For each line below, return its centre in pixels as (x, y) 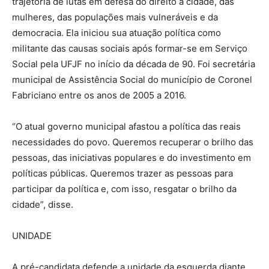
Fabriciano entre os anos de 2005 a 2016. (99, 95)
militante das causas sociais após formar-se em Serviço (130, 48)
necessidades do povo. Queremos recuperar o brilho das (133, 142)
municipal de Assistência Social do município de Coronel (132, 79)
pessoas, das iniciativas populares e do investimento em (131, 157)
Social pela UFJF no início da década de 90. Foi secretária (134, 64)
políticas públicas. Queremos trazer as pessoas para (122, 173)
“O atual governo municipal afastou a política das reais (126, 126)
